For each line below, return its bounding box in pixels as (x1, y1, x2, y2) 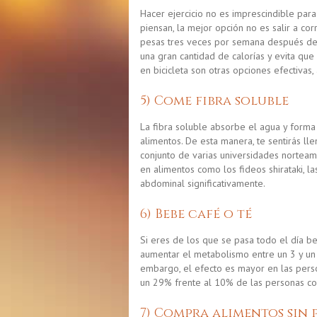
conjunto (140, 148, 175, 161)
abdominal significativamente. (140, 176, 265, 190)
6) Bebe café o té (140, 204, 252, 223)
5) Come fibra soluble (140, 92, 289, 110)
